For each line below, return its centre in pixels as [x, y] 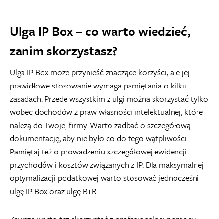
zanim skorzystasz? [64, 50]
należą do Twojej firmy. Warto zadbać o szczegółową [100, 125]
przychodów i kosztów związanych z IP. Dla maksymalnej [107, 164]
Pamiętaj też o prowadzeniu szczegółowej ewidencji [98, 151]
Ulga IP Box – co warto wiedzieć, [100, 31]
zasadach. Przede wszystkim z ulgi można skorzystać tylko [109, 98]
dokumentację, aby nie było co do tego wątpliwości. [99, 138]
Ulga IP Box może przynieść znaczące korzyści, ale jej [100, 72]
